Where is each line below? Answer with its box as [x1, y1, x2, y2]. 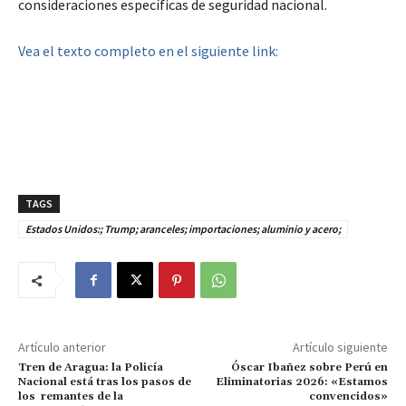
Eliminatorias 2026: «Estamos [215, 375, 388, 390]
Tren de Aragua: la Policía [18, 361, 163, 375]
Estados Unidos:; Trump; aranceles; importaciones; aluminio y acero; [25, 222, 341, 237]
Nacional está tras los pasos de [18, 375, 191, 390]
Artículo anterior [18, 339, 106, 356]
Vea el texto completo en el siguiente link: [18, 42, 278, 61]
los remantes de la [18, 390, 123, 404]
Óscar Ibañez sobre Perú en [230, 361, 388, 375]
